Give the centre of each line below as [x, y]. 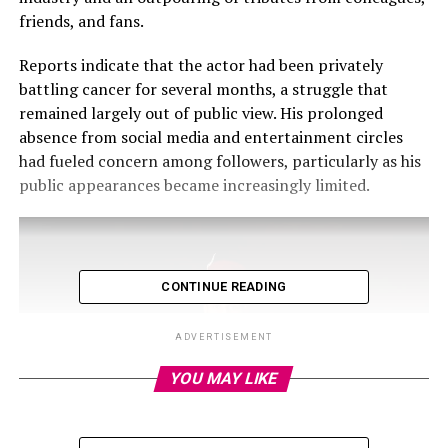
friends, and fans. [81, 20]
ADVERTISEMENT [224, 336]
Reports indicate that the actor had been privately [200, 64]
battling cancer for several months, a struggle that [203, 88]
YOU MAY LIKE [224, 378]
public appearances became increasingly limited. [194, 184]
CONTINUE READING [224, 286]
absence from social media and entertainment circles [210, 136]
